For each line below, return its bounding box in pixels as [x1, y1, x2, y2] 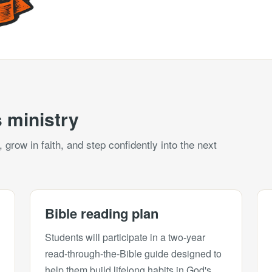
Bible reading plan [44, 203, 158, 223]
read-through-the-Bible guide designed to [44, 246, 222, 260]
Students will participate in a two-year [44, 230, 205, 244]
